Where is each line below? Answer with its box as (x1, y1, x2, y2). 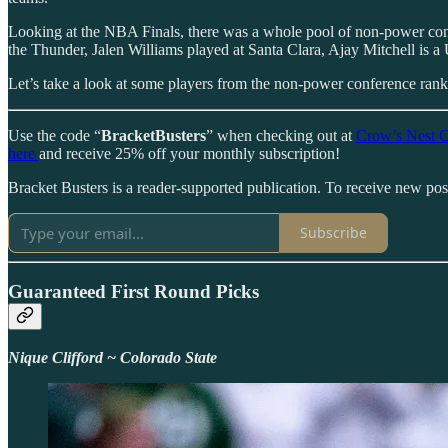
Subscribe (300, 223, 367, 243)
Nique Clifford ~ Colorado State (8, 348, 217, 366)
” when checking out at (206, 126, 356, 144)
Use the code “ (8, 126, 101, 144)
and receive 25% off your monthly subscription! (39, 144, 340, 162)
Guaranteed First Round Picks (8, 281, 259, 303)
